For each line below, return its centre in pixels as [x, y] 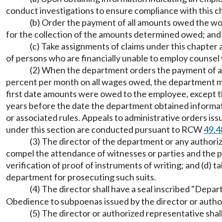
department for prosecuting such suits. [81, 177]
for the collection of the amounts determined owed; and [113, 34]
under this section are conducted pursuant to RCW [105, 129]
